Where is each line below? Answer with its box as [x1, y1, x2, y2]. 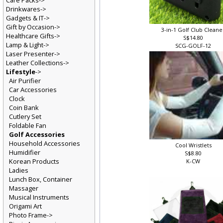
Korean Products [8, 158, 60, 167]
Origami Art [8, 203, 42, 212]
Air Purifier [8, 77, 41, 86]
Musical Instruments [8, 194, 70, 203]
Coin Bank [8, 104, 39, 113]
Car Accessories [8, 86, 57, 95]
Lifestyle [5, 68, 36, 77]
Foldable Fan [8, 122, 47, 131]
